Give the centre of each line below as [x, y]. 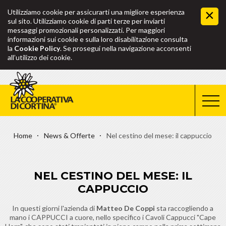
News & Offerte [70, 136]
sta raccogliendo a [184, 208]
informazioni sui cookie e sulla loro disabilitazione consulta [98, 39]
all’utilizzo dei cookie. [40, 57]
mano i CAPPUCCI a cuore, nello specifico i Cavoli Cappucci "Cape [113, 217]
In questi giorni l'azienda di [54, 208]
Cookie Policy [37, 48]
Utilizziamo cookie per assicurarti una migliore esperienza [96, 12]
